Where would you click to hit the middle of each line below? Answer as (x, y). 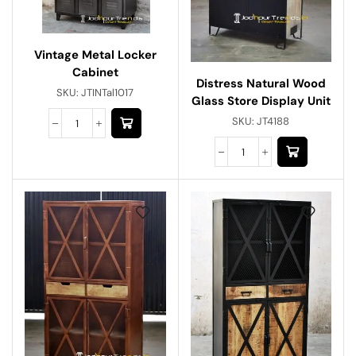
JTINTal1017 (108, 93)
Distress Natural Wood (261, 84)
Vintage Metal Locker (95, 55)
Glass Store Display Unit (261, 101)
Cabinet (95, 73)
